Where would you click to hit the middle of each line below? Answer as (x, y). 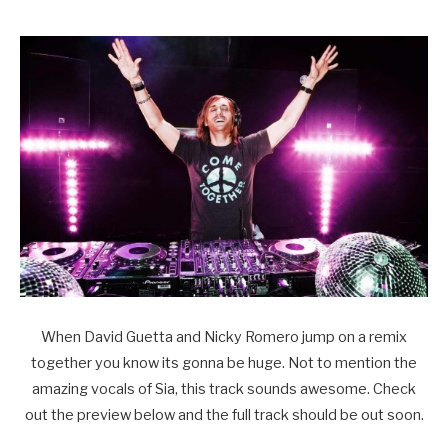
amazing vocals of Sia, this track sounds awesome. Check (224, 389)
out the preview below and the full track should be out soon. (224, 415)
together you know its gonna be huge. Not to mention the (224, 363)
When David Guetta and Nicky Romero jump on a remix (224, 337)
